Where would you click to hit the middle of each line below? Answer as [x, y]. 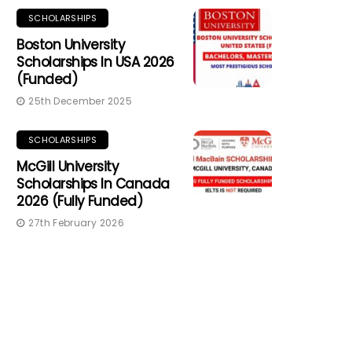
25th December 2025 [80, 101]
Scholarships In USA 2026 [95, 62]
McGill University [68, 166]
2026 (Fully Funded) [80, 201]
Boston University [71, 44]
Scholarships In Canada [93, 183]
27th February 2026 [76, 222]
